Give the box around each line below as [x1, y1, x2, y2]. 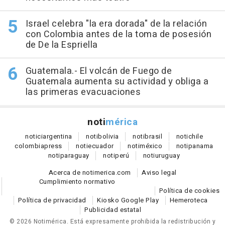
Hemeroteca [169, 195, 208, 205]
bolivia [98, 132, 119, 142]
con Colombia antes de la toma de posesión [25, 28, 211, 42]
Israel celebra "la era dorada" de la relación [25, 17, 207, 31]
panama [188, 141, 213, 151]
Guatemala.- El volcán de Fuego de [25, 64, 172, 78]
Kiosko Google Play [97, 195, 159, 205]
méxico [140, 141, 163, 151]
